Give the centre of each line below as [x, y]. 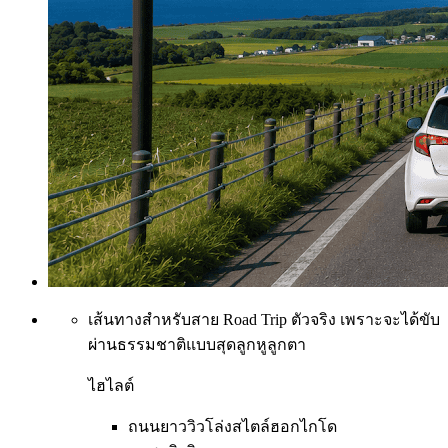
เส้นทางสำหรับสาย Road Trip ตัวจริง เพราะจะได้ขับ [264, 319]
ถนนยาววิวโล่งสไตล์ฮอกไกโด [232, 426]
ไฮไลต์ [111, 385]
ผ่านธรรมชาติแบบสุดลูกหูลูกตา [197, 344]
